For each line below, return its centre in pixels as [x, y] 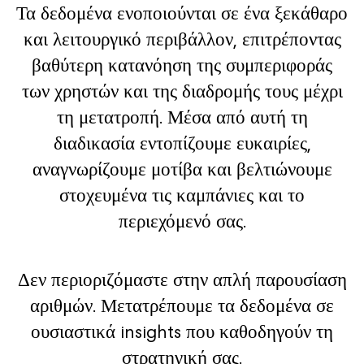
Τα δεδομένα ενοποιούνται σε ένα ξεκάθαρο [182, 13]
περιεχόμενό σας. [182, 221]
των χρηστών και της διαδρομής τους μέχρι [182, 91]
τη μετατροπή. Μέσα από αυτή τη [182, 117]
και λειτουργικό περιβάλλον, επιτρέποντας [182, 39]
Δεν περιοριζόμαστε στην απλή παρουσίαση [182, 280]
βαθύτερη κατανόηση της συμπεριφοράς [182, 65]
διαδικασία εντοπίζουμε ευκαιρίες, [182, 143]
